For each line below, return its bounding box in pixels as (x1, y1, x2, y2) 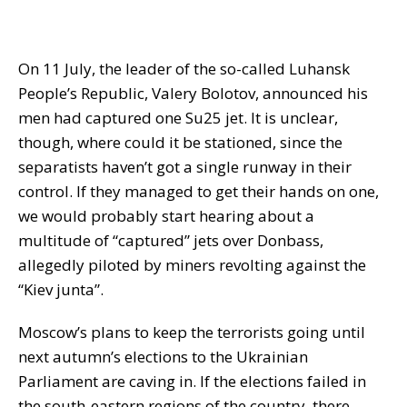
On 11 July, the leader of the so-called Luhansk (18, 58, 350, 80)
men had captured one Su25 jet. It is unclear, (18, 107, 338, 129)
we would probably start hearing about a (18, 205, 314, 227)
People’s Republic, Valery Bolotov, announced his (18, 83, 368, 104)
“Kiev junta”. (18, 279, 104, 301)
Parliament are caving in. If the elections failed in (18, 371, 366, 392)
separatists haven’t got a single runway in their (18, 156, 352, 178)
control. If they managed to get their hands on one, (18, 181, 379, 203)
